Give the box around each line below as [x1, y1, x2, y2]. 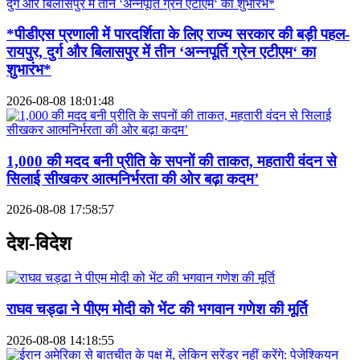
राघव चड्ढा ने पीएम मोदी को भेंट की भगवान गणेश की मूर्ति [6, 300, 308, 317]
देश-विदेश [6, 233, 72, 255]
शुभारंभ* [6, 61, 51, 79]
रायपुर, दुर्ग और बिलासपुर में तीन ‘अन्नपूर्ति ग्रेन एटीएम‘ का [6, 43, 316, 61]
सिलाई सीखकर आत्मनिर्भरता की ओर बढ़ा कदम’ [6, 170, 259, 187]
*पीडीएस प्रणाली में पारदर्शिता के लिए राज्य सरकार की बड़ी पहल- [6, 26, 350, 43]
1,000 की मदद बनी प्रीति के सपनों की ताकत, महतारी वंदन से [6, 152, 337, 170]
